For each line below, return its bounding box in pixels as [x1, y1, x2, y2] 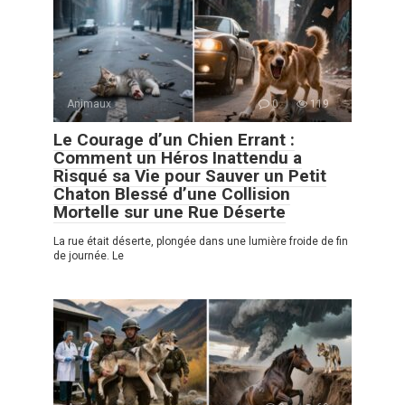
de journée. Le [53, 250, 124, 263]
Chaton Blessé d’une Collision [53, 184, 290, 205]
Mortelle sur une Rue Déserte [53, 202, 286, 223]
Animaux [67, 98, 111, 111]
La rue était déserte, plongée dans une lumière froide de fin [53, 235, 348, 249]
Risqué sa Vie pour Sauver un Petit [53, 165, 326, 187]
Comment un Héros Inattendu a [53, 147, 302, 169]
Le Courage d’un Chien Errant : [53, 129, 295, 151]
